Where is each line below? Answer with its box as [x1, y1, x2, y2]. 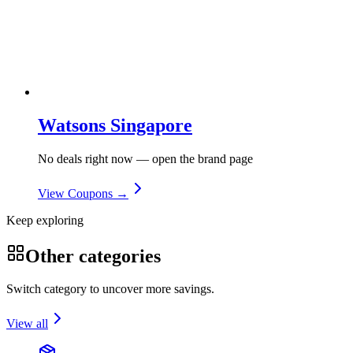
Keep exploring [6, 213, 84, 227]
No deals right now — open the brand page [38, 151, 253, 165]
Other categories [25, 245, 161, 266]
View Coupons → [38, 186, 128, 200]
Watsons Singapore [38, 114, 192, 136]
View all [6, 317, 48, 331]
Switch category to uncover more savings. [6, 282, 214, 296]
